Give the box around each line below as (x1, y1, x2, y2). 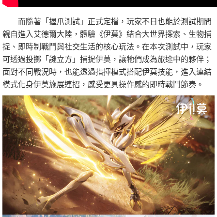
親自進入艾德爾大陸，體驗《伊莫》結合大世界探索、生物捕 (2, 28, 212, 39)
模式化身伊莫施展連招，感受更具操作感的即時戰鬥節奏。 (2, 78, 204, 90)
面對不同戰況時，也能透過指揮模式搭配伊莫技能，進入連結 (2, 65, 212, 77)
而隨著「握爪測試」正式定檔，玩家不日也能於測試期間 (2, 15, 212, 27)
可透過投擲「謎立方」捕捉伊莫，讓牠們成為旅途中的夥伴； (2, 53, 212, 64)
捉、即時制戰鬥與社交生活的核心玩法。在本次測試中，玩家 (2, 40, 212, 52)
